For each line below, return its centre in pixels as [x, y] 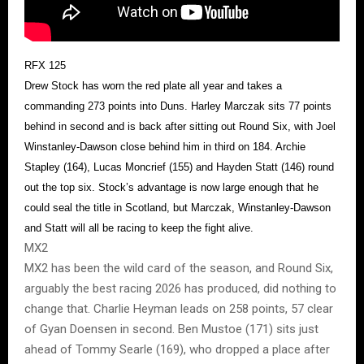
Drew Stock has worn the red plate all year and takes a [153, 86]
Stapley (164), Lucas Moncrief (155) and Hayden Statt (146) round [179, 167]
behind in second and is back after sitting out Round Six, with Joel [180, 127]
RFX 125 [45, 66]
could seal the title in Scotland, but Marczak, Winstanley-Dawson [178, 208]
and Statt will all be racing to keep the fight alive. [139, 228]
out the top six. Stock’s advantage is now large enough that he [171, 188]
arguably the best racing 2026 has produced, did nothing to [180, 289]
